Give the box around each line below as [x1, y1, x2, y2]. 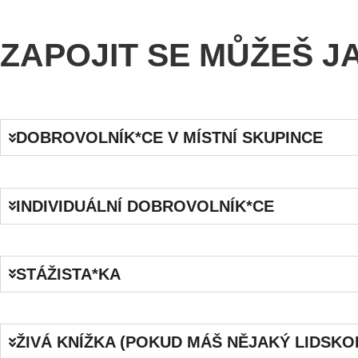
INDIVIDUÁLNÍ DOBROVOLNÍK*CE [16, 197, 275, 215]
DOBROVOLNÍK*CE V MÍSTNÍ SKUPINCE [16, 129, 324, 147]
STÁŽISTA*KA [16, 265, 121, 283]
